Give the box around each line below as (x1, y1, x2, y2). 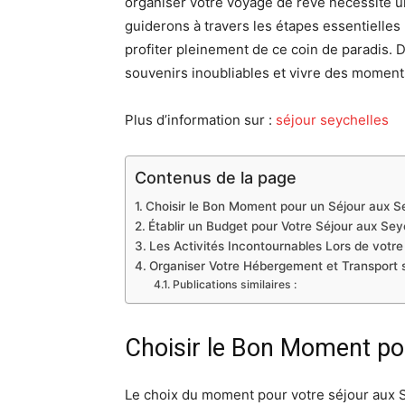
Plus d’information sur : (125, 111, 276, 128)
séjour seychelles (276, 111, 389, 128)
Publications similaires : (172, 278, 297, 291)
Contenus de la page (135, 167, 297, 187)
